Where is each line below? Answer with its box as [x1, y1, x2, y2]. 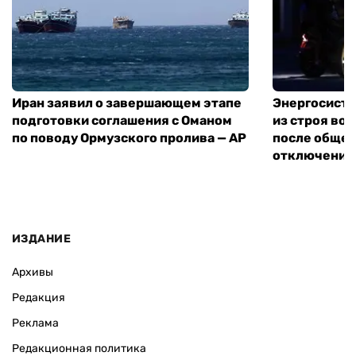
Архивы [12, 265, 53, 279]
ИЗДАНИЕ [12, 231, 71, 246]
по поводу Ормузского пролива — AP [12, 130, 246, 146]
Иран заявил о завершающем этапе [12, 95, 242, 111]
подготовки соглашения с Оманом [12, 113, 232, 129]
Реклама [12, 315, 59, 330]
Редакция [12, 290, 65, 304]
